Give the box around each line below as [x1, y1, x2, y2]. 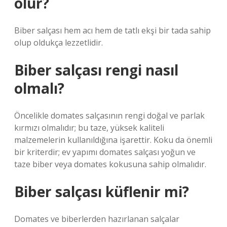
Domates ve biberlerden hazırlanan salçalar [14, 213, 179, 224]
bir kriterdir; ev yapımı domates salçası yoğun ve [14, 146, 196, 158]
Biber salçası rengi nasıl [14, 60, 178, 80]
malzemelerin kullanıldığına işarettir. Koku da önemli [14, 134, 212, 145]
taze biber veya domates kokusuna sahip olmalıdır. [14, 159, 206, 170]
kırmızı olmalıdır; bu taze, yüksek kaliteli [14, 122, 164, 133]
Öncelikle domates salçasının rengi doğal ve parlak [14, 110, 205, 121]
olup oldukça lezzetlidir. [14, 37, 103, 48]
